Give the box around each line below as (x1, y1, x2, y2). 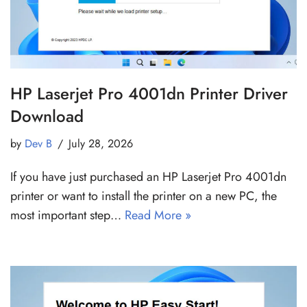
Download (10, 103, 84, 128)
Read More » (125, 206, 191, 224)
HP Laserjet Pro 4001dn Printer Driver (10, 81, 288, 106)
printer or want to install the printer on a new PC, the (10, 186, 277, 205)
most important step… (10, 206, 125, 224)
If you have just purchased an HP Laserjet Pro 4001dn (10, 167, 286, 186)
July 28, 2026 (69, 135, 133, 151)
